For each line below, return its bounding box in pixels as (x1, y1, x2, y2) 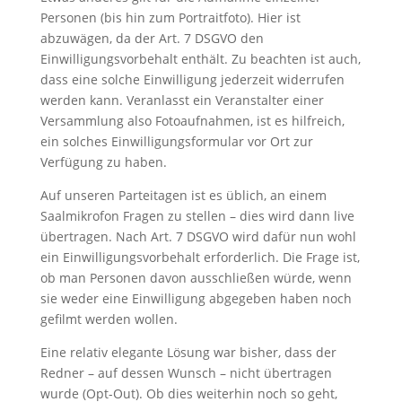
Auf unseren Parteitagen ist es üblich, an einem (39, 186, 327, 204)
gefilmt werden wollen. (39, 310, 178, 328)
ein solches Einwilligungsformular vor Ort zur (39, 132, 313, 150)
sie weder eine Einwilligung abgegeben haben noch (39, 289, 352, 307)
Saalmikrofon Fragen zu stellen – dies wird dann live (39, 206, 354, 224)
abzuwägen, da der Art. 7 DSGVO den (39, 29, 264, 47)
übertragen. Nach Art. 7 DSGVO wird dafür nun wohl (39, 227, 356, 245)
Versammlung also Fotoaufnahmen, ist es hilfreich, (39, 111, 345, 129)
